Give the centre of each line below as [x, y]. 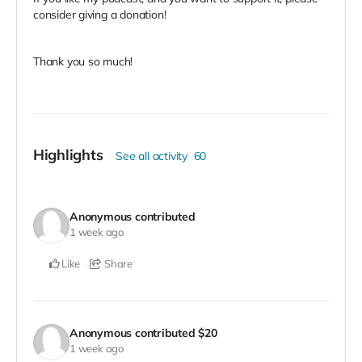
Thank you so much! [83, 62]
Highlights [68, 155]
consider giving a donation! [100, 15]
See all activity [152, 156]
